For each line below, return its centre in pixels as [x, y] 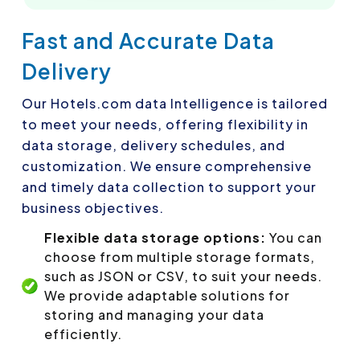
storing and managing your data [154, 314]
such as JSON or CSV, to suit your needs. [183, 276]
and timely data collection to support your [169, 186]
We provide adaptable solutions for [167, 295]
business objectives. [93, 207]
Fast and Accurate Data [148, 40]
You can [294, 237]
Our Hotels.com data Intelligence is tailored [175, 103]
